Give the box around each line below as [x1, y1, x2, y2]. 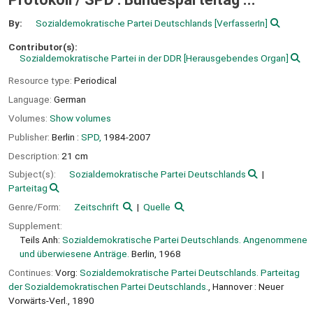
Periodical [74, 75, 117, 87]
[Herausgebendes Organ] [182, 52, 289, 64]
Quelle [143, 201, 170, 213]
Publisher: [8, 131, 52, 143]
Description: [8, 150, 61, 161]
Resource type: [8, 75, 74, 87]
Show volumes [50, 112, 111, 124]
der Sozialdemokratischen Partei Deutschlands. [8, 280, 208, 292]
